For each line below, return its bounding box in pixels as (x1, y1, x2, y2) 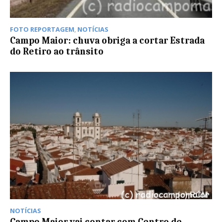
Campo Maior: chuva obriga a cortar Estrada (10, 35, 205, 47)
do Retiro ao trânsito (10, 46, 104, 57)
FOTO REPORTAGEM (10, 25, 74, 34)
